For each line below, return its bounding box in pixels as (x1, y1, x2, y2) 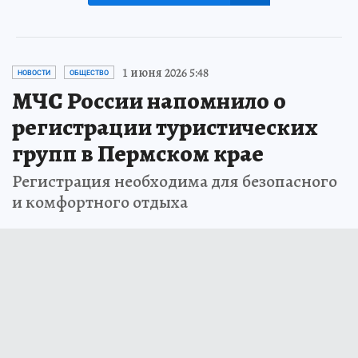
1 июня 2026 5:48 (122, 63, 209, 82)
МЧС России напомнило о (12, 84, 286, 117)
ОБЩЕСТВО (70, 68, 109, 77)
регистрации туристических (12, 110, 318, 143)
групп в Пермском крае (12, 137, 264, 169)
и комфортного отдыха (12, 189, 188, 214)
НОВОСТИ (18, 68, 50, 77)
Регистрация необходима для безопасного (12, 169, 337, 193)
